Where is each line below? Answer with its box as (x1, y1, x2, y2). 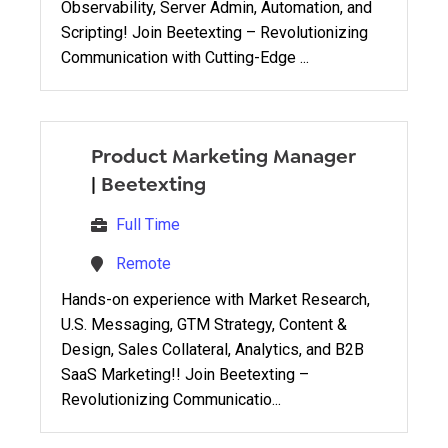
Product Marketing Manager (91, 142, 355, 169)
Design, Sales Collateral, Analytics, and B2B (61, 339, 364, 359)
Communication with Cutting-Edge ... (61, 47, 309, 67)
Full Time (116, 214, 180, 234)
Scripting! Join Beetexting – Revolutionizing (61, 22, 368, 42)
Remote (116, 253, 171, 273)
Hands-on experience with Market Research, (61, 289, 370, 309)
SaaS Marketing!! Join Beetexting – (61, 364, 309, 384)
